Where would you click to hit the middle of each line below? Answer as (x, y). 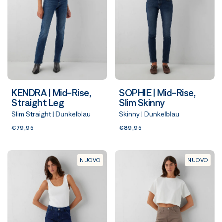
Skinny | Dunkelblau (149, 114)
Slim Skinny (142, 102)
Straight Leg (38, 102)
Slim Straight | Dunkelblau (51, 114)
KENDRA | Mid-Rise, (51, 92)
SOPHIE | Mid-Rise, (157, 92)
